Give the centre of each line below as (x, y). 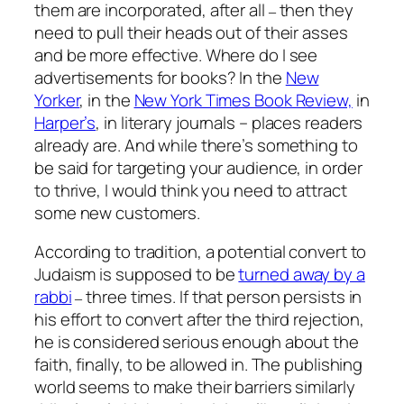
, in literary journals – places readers (230, 122)
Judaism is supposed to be (137, 275)
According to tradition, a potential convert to (201, 252)
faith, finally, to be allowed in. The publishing (199, 365)
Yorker (57, 100)
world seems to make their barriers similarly (195, 387)
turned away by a (302, 275)
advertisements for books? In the (158, 77)
